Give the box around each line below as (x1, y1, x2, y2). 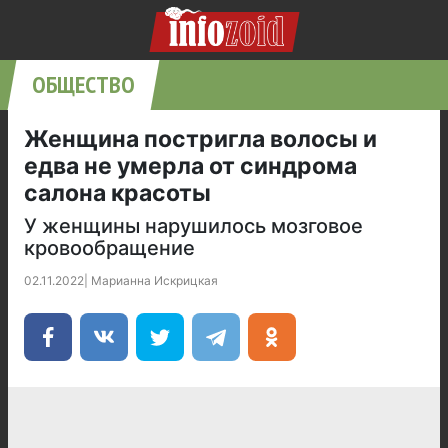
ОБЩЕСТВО (32, 69, 135, 100)
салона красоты (24, 179, 211, 207)
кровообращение (24, 236, 195, 260)
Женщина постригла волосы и (24, 125, 377, 153)
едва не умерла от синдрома (24, 152, 357, 180)
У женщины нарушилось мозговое (24, 214, 363, 238)
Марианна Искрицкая (91, 273, 218, 288)
